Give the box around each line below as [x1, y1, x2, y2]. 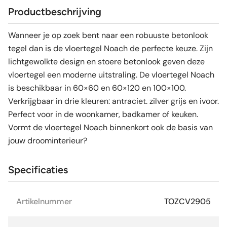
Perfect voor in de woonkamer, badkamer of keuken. [8, 109, 198, 120]
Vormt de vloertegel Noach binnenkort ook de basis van [8, 122, 213, 133]
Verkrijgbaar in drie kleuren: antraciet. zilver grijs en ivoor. [8, 96, 219, 107]
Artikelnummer [16, 196, 72, 207]
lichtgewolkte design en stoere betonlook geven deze [8, 56, 205, 67]
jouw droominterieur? [8, 135, 87, 146]
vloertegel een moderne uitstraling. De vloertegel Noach [8, 69, 214, 81]
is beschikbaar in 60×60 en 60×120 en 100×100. [8, 83, 186, 94]
